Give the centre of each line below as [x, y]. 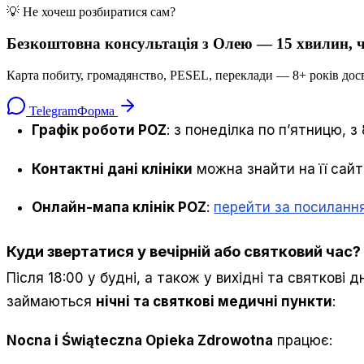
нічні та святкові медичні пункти [214, 302]
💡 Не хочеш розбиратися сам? [91, 12]
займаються [51, 302]
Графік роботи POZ [100, 130]
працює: [303, 340]
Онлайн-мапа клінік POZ [119, 208]
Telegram [52, 110]
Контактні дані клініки [113, 169]
